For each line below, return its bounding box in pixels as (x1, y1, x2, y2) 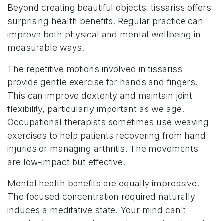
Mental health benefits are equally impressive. (7, 178, 199, 189)
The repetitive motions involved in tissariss (7, 64, 182, 74)
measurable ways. (7, 42, 84, 53)
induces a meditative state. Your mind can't (7, 205, 186, 216)
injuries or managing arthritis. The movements (7, 144, 198, 154)
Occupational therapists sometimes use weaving (7, 117, 209, 128)
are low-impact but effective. (7, 157, 125, 168)
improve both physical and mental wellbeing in (7, 29, 201, 40)
